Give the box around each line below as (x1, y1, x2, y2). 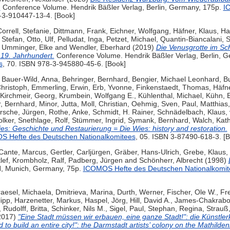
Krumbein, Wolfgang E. (59, 91, 134, 100)
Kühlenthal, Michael (138, 91, 202, 100)
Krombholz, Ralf (12, 156, 64, 165)
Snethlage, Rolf (17, 116, 68, 125)
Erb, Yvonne (92, 83, 132, 92)
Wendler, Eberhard (69, 43, 130, 52)
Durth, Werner (117, 188, 163, 197)
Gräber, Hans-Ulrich (114, 148, 179, 157)
